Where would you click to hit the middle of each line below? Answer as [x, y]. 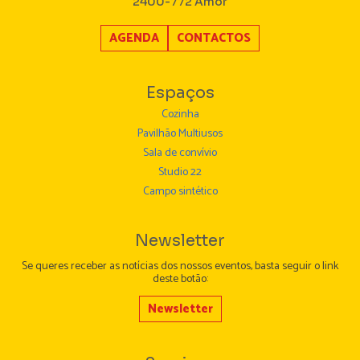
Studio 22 [180, 172]
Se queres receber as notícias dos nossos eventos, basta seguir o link [180, 266]
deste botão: [180, 279]
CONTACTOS [214, 38]
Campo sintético [180, 191]
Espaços [180, 92]
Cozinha [180, 114]
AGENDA [134, 38]
